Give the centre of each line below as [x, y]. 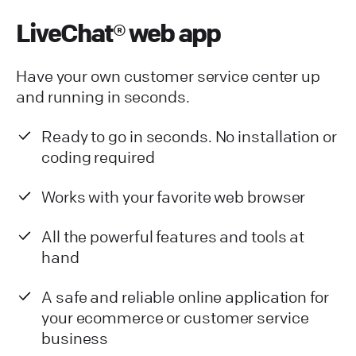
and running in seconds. [103, 97]
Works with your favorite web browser [174, 197]
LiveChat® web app [118, 33]
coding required [98, 157]
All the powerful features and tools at [173, 237]
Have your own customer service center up [168, 76]
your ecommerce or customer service [175, 318]
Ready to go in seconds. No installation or [189, 137]
